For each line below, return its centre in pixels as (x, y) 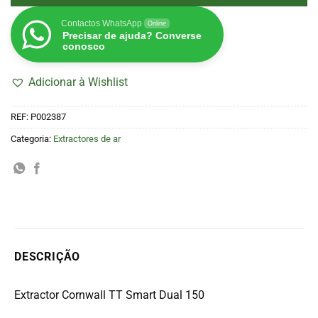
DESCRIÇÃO (48, 256)
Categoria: (32, 138)
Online (157, 24)
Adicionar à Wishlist (78, 82)
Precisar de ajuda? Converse (132, 36)
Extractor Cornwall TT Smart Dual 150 (109, 295)
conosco (84, 46)
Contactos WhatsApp (102, 24)
